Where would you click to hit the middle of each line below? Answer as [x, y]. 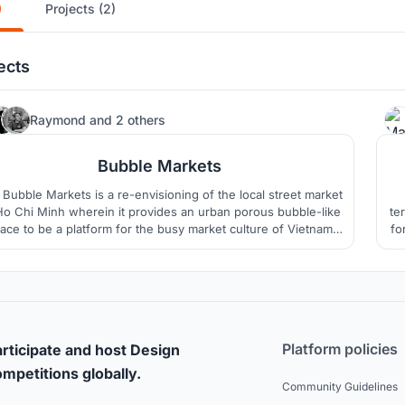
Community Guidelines [340, 387]
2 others [141, 119]
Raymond [60, 119]
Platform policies [340, 349]
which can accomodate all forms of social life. [160, 246]
